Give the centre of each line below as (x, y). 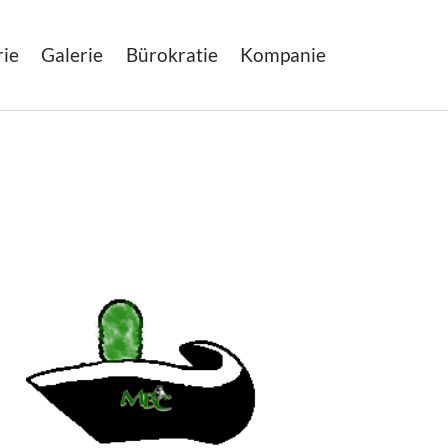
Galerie (72, 54)
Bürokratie (171, 54)
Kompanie (283, 54)
